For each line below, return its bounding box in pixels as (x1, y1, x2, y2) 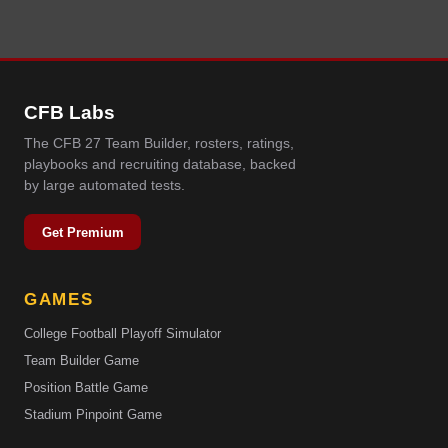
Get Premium (41, 224, 124, 240)
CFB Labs (24, 101, 115, 123)
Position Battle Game (24, 380, 148, 395)
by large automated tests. (24, 178, 185, 194)
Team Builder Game (24, 353, 139, 368)
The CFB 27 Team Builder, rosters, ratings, (24, 136, 294, 152)
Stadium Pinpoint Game (24, 407, 162, 422)
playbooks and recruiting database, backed (24, 157, 296, 173)
